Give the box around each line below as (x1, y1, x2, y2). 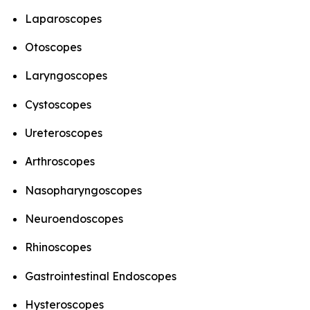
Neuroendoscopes (25, 212, 123, 226)
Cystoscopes (25, 97, 91, 111)
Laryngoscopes (25, 69, 107, 83)
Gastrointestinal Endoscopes (25, 268, 176, 283)
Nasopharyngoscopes (25, 183, 142, 197)
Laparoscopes (25, 11, 102, 26)
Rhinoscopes (25, 240, 91, 255)
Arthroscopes (25, 154, 95, 169)
